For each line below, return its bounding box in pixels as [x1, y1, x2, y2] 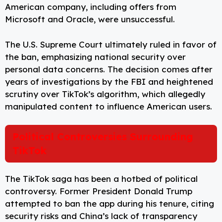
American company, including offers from [5, 1, 176, 12]
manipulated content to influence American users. [5, 101, 212, 111]
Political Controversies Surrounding [12, 130, 193, 143]
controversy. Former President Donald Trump [5, 186, 192, 197]
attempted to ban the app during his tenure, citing [5, 198, 214, 209]
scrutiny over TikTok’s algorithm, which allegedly [5, 88, 205, 99]
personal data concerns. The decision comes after [5, 63, 213, 74]
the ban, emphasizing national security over [5, 51, 186, 62]
